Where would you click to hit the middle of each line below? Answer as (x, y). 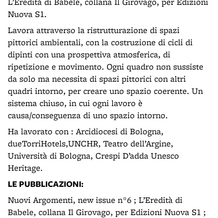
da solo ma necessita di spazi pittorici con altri (97, 79)
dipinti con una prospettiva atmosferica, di (89, 54)
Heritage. (25, 168)
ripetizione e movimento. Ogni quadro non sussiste (106, 66)
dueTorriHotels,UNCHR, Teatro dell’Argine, (91, 143)
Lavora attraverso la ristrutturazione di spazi (94, 30)
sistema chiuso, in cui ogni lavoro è (75, 103)
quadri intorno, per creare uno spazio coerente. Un (105, 91)
